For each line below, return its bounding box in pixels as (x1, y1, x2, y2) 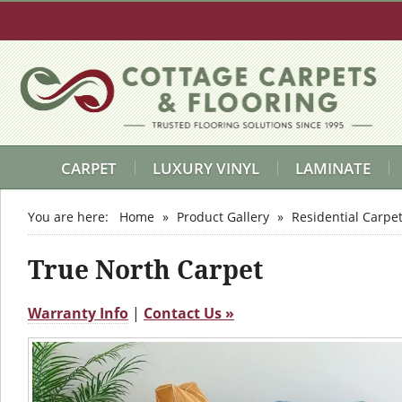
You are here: (28, 208, 116, 225)
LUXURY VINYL (152, 157, 259, 179)
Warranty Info (28, 303, 128, 323)
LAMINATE (294, 157, 371, 179)
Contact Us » (144, 303, 234, 323)
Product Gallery (177, 208, 269, 225)
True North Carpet (28, 252, 263, 286)
